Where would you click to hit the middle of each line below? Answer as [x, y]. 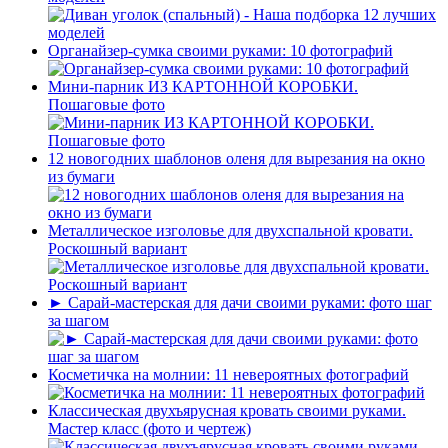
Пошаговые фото [106, 105]
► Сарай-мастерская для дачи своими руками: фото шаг [240, 303]
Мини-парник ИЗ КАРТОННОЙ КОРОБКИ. [203, 87]
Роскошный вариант [117, 249]
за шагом [78, 321]
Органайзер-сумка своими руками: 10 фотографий [220, 51]
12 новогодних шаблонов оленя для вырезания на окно [236, 159]
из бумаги [81, 177]
